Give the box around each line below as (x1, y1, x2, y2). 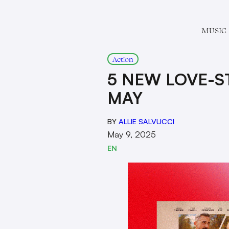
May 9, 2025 (107, 129, 156, 140)
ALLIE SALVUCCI (119, 117, 174, 126)
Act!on (112, 54, 133, 64)
